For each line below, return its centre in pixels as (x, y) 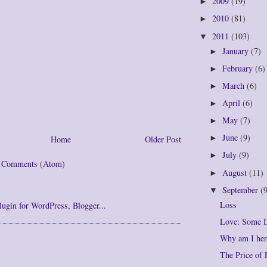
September (241, 190)
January (237, 51)
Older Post (163, 139)
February (239, 69)
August (236, 172)
